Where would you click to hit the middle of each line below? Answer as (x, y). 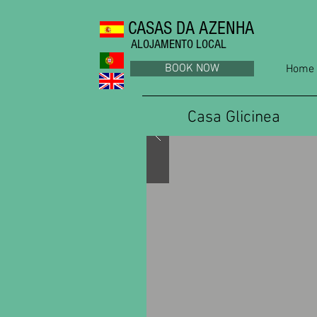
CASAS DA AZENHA (189, 28)
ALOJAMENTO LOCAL (179, 44)
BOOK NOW (192, 69)
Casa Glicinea (234, 117)
